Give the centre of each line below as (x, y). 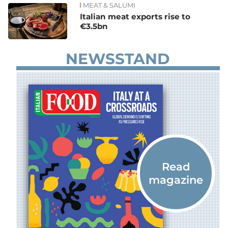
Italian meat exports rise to (135, 17)
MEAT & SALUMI (109, 5)
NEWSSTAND (117, 58)
